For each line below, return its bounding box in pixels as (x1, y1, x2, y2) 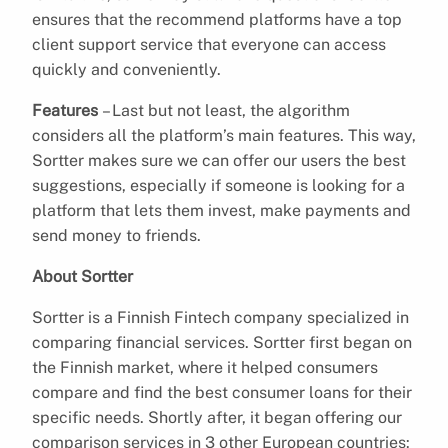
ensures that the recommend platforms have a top (32, 9, 402, 29)
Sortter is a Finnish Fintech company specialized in (32, 307, 409, 327)
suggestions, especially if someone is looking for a (32, 175, 405, 195)
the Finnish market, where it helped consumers (32, 357, 378, 377)
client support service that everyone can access (32, 34, 386, 54)
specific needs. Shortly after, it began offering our (32, 407, 402, 427)
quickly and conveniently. (32, 59, 225, 79)
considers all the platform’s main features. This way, (32, 125, 416, 145)
